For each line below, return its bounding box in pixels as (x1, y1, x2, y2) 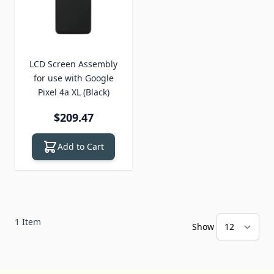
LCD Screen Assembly (29, 57, 117, 70)
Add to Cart (57, 140, 104, 152)
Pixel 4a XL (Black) (37, 86, 109, 98)
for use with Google (33, 72, 114, 84)
